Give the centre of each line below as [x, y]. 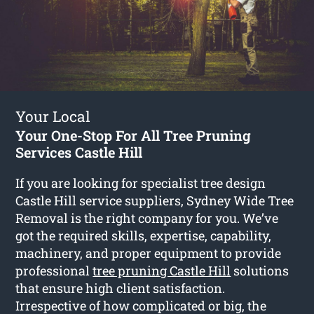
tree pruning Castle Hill [162, 270]
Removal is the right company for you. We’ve [147, 218]
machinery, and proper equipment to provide [149, 253]
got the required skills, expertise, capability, [144, 235]
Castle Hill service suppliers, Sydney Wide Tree [155, 200]
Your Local [53, 116]
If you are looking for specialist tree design [141, 183]
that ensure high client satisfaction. [121, 288]
